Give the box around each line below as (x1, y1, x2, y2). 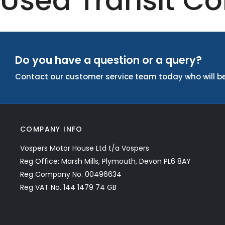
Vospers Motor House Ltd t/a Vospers (20, 143, 149, 153)
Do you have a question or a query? (15, 53, 202, 67)
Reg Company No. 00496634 (20, 169, 122, 179)
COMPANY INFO (20, 124, 83, 134)
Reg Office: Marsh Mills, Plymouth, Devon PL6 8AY (20, 156, 191, 166)
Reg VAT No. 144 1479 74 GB (20, 182, 117, 192)
